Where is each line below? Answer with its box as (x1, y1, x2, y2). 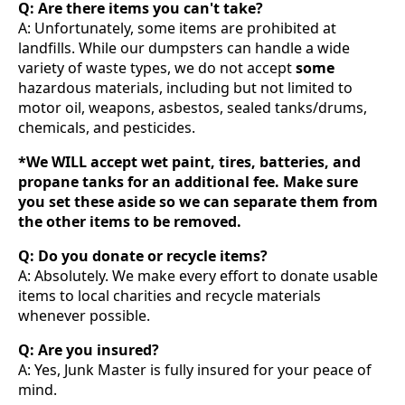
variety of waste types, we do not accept (18, 57, 296, 78)
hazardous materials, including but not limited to (18, 77, 353, 98)
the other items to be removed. (18, 211, 241, 231)
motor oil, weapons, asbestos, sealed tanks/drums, (18, 97, 367, 118)
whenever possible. (18, 305, 150, 325)
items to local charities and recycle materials (18, 285, 321, 306)
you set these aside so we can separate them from (18, 191, 378, 212)
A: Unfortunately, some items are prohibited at (18, 17, 336, 38)
